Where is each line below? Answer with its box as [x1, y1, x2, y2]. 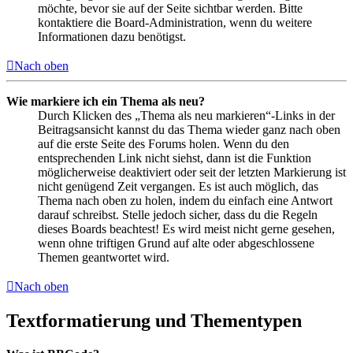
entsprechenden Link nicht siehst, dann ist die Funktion [38, 150, 311, 165]
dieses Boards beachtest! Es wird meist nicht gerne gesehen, [38, 221, 335, 236]
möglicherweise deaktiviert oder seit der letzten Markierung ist [38, 165, 346, 179]
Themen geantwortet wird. [38, 250, 169, 264]
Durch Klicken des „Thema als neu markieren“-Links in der [38, 108, 335, 122]
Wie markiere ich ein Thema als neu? [6, 94, 205, 108]
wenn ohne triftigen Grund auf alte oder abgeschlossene [38, 236, 314, 250]
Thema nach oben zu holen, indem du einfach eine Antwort [38, 193, 333, 207]
